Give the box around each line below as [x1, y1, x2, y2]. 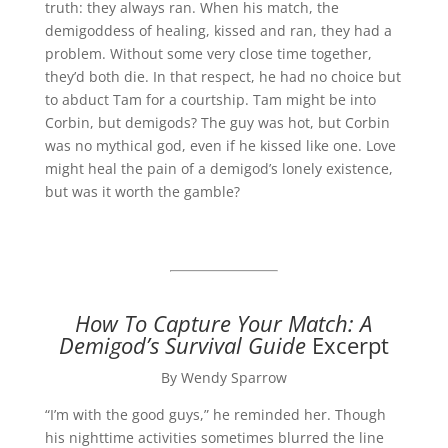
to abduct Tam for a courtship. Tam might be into [44, 89, 376, 109]
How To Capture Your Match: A [75, 307, 373, 338]
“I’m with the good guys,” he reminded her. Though [44, 404, 386, 424]
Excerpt [305, 329, 389, 360]
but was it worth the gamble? [44, 181, 240, 201]
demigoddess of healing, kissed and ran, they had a [44, 20, 392, 40]
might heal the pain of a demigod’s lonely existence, [44, 158, 393, 178]
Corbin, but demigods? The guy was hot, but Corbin [44, 112, 390, 132]
